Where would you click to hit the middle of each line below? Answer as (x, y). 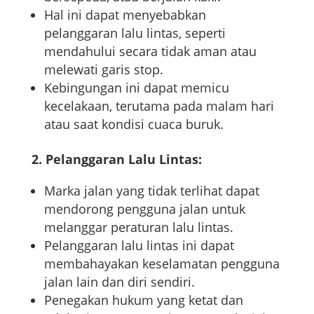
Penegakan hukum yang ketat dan (143, 300)
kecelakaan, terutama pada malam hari (159, 105)
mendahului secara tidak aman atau (150, 51)
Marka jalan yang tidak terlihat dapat (151, 190)
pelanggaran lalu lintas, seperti (135, 33)
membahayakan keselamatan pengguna (162, 263)
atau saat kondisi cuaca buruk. (134, 124)
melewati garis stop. (103, 69)
